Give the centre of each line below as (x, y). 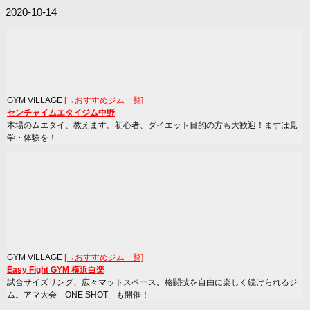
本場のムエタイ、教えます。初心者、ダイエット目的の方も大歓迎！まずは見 (152, 125)
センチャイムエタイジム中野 (61, 112)
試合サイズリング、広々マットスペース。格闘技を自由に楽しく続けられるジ (152, 282)
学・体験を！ (32, 137)
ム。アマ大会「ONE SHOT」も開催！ (78, 294)
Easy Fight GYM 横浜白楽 (56, 270)
